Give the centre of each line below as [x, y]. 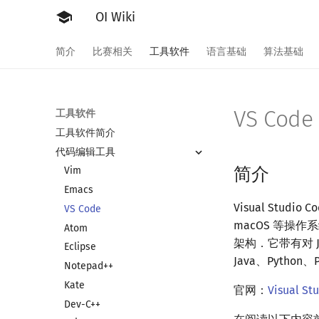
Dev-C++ [82, 304]
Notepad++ [89, 266]
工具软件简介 [85, 132]
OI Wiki [115, 17]
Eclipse [80, 247]
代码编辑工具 [85, 152]
